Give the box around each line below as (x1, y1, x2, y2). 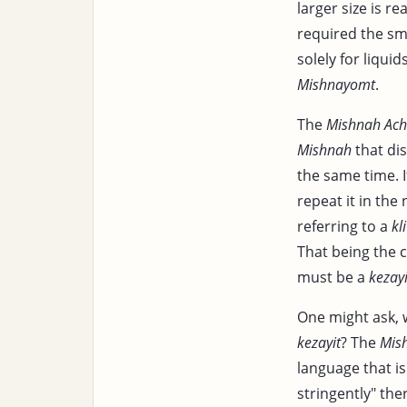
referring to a (297, 215, 392, 236)
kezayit (297, 332, 341, 352)
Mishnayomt (297, 74, 375, 94)
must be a (297, 266, 369, 287)
